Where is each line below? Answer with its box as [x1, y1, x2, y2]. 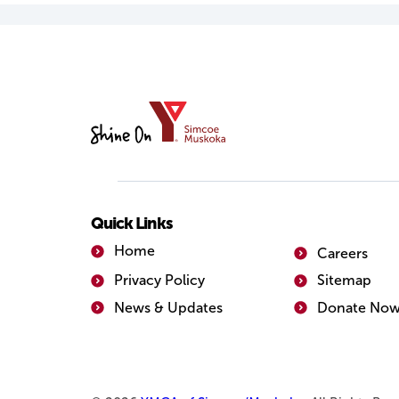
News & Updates [113, 299, 223, 315]
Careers [316, 245, 368, 261]
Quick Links [91, 214, 173, 233]
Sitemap [316, 273, 371, 289]
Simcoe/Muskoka [90, 151, 203, 167]
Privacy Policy [113, 273, 205, 289]
